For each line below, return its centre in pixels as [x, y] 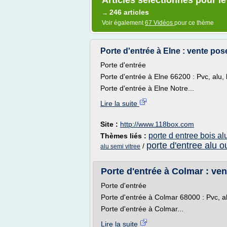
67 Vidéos [160, 23]
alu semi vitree [120, 146]
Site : [110, 124]
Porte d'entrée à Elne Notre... [147, 88]
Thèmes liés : [124, 136]
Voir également [123, 23]
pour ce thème [194, 23]
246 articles [129, 12]
